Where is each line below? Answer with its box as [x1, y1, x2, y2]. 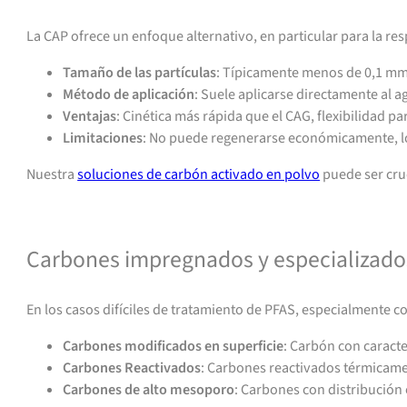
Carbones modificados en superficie [63, 335, 284, 356]
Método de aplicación [63, 84, 195, 105]
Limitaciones [63, 128, 144, 149]
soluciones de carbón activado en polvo [77, 164, 321, 185]
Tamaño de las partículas [63, 63, 217, 84]
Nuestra [26, 164, 78, 185]
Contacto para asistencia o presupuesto [26, 201, 269, 222]
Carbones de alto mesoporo [63, 379, 235, 400]
